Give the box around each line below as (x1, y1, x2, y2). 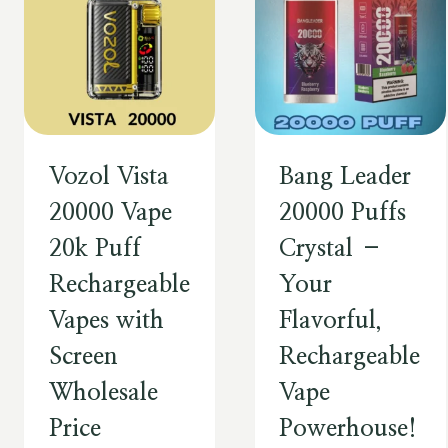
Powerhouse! (279, 417, 418, 442)
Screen (48, 345, 118, 370)
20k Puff (48, 237, 141, 262)
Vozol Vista (48, 165, 169, 190)
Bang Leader (279, 165, 412, 190)
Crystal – (279, 237, 384, 262)
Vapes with (48, 309, 164, 334)
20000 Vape (48, 201, 172, 226)
